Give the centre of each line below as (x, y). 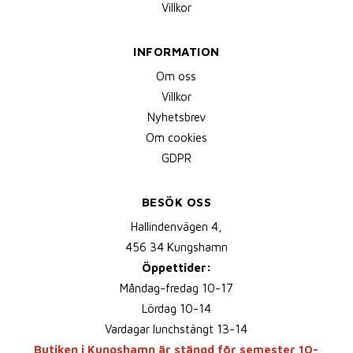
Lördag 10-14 (176, 309)
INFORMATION (176, 52)
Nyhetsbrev (176, 117)
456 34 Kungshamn (176, 247)
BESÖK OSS (176, 203)
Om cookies (176, 138)
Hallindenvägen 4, (176, 227)
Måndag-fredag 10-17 (176, 288)
